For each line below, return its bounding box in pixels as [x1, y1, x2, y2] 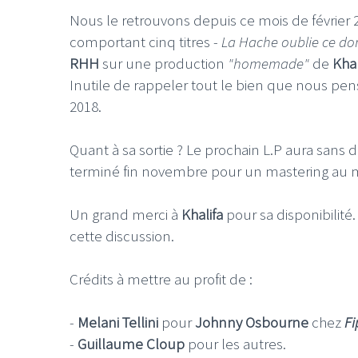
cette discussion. [70, 225, 174, 245]
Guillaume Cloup [78, 333, 185, 353]
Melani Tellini [78, 312, 158, 332]
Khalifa [181, 204, 223, 224]
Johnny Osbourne [195, 312, 308, 332]
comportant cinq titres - [70, 31, 221, 51]
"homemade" [228, 53, 312, 73]
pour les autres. [185, 333, 286, 353]
